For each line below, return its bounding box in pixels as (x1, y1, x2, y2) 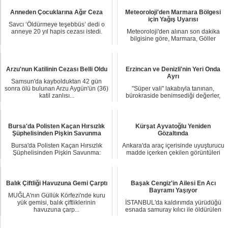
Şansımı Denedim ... (28, 156, 84, 163)
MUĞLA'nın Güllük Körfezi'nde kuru (8, 192, 105, 199)
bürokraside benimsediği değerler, (126, 92, 220, 99)
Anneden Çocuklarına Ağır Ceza (10, 9, 103, 16)
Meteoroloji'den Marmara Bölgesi (125, 9, 221, 16)
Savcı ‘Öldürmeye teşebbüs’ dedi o (8, 21, 105, 28)
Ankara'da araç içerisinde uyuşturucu (122, 142, 224, 149)
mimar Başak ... (152, 213, 194, 220)
